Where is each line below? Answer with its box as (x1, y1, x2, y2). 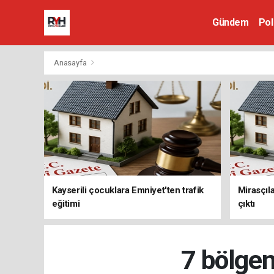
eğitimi (52, 198, 80, 209)
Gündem (212, 17, 249, 28)
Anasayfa (54, 58, 89, 67)
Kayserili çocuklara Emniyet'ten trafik (52, 185, 204, 196)
